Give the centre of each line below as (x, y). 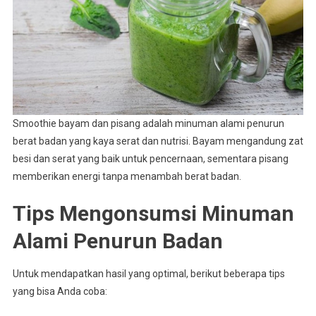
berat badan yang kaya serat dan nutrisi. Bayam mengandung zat (158, 141)
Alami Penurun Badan (117, 241)
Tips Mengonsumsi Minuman (153, 213)
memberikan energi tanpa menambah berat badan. (127, 176)
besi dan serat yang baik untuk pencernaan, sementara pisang (150, 158)
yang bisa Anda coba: (60, 291)
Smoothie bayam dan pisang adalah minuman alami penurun (148, 123)
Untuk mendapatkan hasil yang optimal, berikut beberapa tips (148, 273)
